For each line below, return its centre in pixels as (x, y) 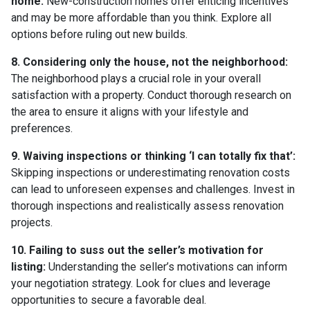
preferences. (42, 128)
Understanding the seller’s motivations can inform (166, 266)
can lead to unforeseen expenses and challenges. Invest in (153, 189)
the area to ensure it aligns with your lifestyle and (130, 111)
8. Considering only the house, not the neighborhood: (149, 62)
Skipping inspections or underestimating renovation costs (151, 172)
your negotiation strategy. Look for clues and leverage (141, 283)
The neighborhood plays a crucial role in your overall (136, 78)
